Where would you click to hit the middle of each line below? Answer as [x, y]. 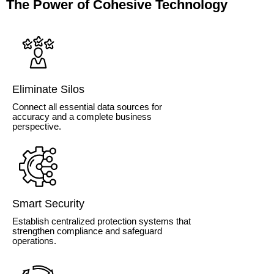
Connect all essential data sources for [87, 107]
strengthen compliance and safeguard [87, 231]
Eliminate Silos [48, 90]
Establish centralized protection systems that [102, 221]
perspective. [37, 127]
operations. [34, 241]
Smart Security [48, 204]
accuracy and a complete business [82, 117]
